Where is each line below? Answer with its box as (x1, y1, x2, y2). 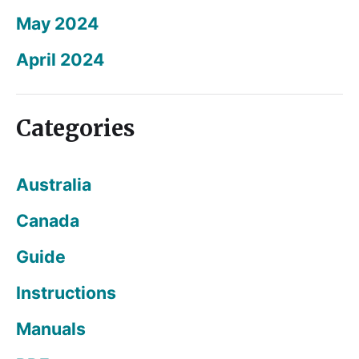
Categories (16, 114, 135, 143)
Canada (16, 210, 79, 232)
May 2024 (16, 13, 99, 34)
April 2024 (16, 49, 104, 71)
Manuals (16, 318, 86, 340)
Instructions (16, 282, 116, 304)
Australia (16, 174, 91, 196)
